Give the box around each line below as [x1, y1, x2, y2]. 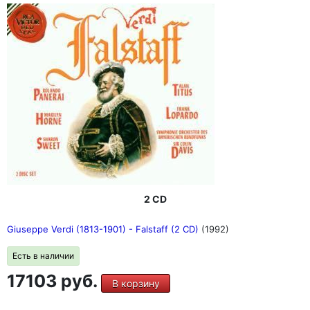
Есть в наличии [12, 250, 74, 261]
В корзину [111, 277, 160, 289]
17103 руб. [7, 271, 101, 291]
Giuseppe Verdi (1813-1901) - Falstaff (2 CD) [7, 224, 201, 235]
